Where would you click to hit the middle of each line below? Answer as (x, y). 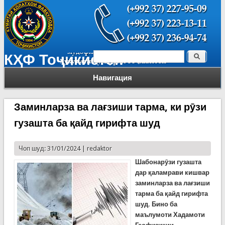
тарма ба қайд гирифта (171, 194)
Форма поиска (136, 59)
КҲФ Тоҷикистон (64, 60)
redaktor (99, 148)
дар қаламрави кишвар (172, 173)
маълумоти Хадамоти (170, 215)
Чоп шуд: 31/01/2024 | (52, 148)
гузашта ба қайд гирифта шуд (87, 123)
